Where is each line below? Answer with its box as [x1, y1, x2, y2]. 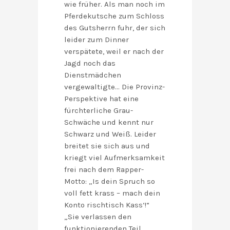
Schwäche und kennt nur [64, 118, 154, 127]
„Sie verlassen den [64, 212, 131, 222]
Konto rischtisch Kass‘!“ [64, 200, 149, 210]
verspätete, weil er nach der [64, 47, 164, 56]
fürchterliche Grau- [64, 106, 133, 116]
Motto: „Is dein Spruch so [64, 177, 155, 186]
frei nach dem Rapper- [64, 165, 144, 175]
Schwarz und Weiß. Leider [64, 129, 156, 139]
